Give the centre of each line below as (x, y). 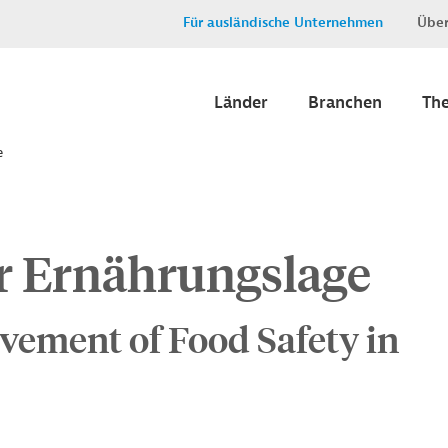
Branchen (345, 102)
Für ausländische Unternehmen (283, 22)
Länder (241, 102)
